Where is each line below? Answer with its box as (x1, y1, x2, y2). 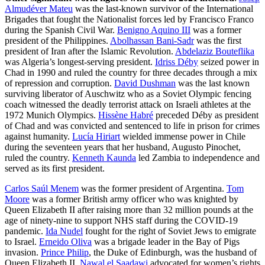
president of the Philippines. (5, 35, 110, 46)
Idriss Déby (155, 57, 198, 67)
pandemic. (5, 226, 46, 237)
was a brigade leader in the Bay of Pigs (92, 237, 240, 247)
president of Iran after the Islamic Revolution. (5, 46, 175, 57)
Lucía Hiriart (72, 131, 120, 142)
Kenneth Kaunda (72, 153, 136, 163)
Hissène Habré (98, 110, 153, 121)
